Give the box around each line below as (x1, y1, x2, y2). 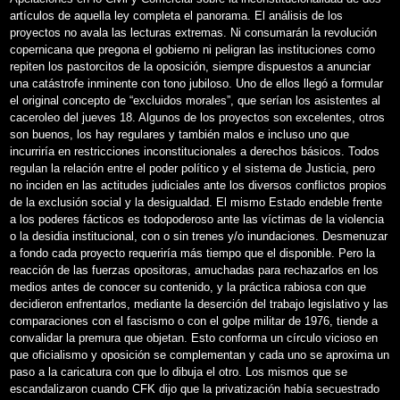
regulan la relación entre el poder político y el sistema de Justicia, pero (10, 161, 375, 175)
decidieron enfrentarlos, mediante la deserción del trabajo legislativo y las (10, 296, 388, 311)
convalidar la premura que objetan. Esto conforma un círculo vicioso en (10, 330, 378, 345)
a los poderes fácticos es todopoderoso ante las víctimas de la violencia (10, 212, 384, 226)
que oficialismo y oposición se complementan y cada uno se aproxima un (10, 347, 389, 362)
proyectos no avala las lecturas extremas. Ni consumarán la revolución (10, 25, 377, 39)
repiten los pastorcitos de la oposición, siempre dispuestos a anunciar (10, 59, 371, 73)
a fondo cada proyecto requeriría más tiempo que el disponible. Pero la (10, 246, 375, 260)
